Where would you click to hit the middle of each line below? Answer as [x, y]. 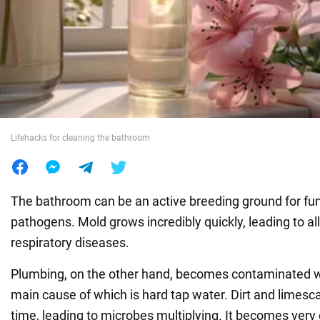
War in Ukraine [54, 34]
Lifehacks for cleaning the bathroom [80, 137]
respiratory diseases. [70, 242]
